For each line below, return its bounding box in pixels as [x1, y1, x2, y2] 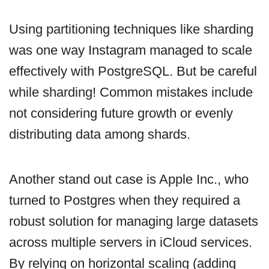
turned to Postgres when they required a [9, 192, 240, 208]
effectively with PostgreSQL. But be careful [9, 63, 257, 79]
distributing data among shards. [9, 126, 190, 142]
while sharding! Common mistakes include [9, 84, 253, 100]
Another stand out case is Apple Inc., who [9, 171, 249, 187]
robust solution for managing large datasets [9, 213, 258, 229]
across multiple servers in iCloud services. [9, 234, 252, 250]
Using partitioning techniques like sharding [9, 21, 253, 37]
